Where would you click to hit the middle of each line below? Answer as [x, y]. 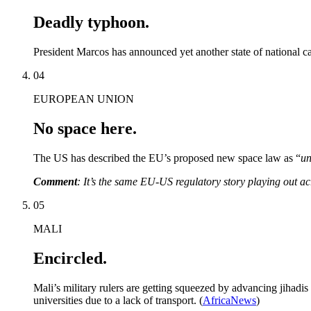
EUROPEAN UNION [84, 99]
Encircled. [70, 259]
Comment [55, 182]
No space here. [85, 129]
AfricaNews [229, 300]
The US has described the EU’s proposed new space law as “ [167, 158]
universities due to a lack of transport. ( [118, 300]
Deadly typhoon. [91, 23]
